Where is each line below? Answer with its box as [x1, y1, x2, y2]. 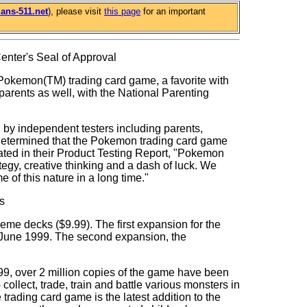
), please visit [48, 6, 104, 16]
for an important [140, 6, 206, 16]
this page [104, 6, 140, 16]
